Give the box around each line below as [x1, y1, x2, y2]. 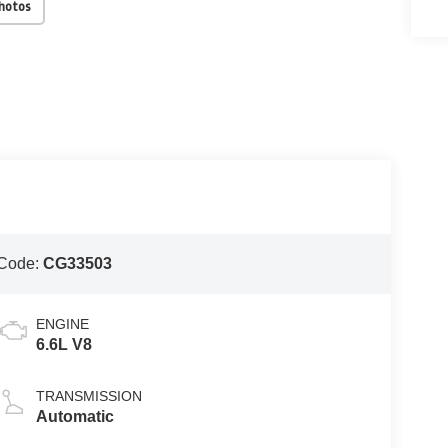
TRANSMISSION [35, 388, 142, 405]
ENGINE [35, 316, 89, 333]
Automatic [35, 408, 114, 426]
